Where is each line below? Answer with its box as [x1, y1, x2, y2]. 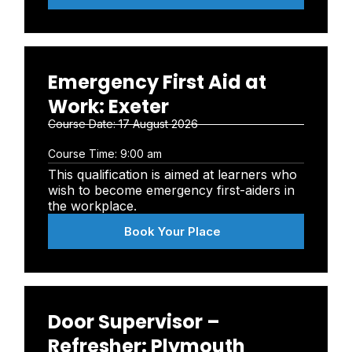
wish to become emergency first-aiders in [48, 182, 295, 198]
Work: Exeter [48, 93, 169, 119]
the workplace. [48, 198, 137, 214]
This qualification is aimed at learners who [48, 167, 297, 182]
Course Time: [48, 147, 120, 160]
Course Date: [48, 117, 119, 130]
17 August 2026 [119, 117, 198, 130]
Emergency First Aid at [48, 69, 266, 95]
